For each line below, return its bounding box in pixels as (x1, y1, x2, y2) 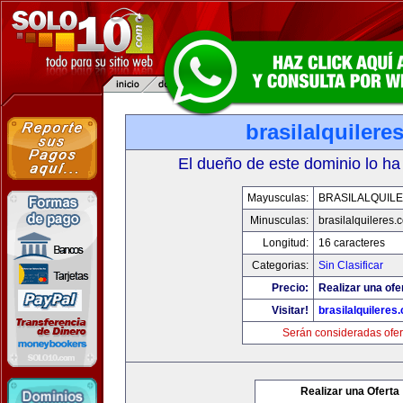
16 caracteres (318, 237, 385, 249)
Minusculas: (249, 214, 309, 227)
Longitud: (262, 237, 309, 249)
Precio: (271, 282, 309, 294)
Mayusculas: (246, 192, 309, 204)
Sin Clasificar (318, 259, 383, 272)
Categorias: (251, 259, 309, 272)
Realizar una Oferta (300, 385, 399, 398)
